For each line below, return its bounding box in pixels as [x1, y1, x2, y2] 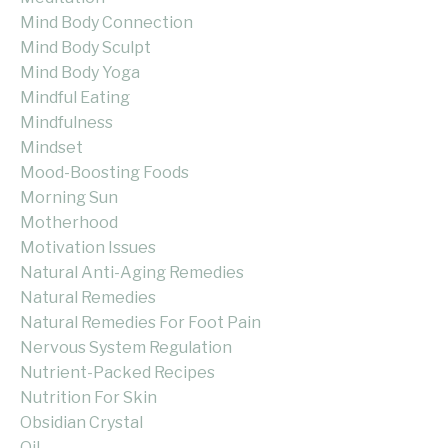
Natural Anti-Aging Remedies [20, 263, 244, 283]
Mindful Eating [20, 88, 130, 108]
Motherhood [20, 213, 118, 233]
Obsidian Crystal [20, 413, 143, 433]
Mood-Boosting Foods [20, 163, 189, 183]
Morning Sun [20, 188, 118, 208]
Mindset [20, 138, 83, 158]
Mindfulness [20, 113, 113, 133]
